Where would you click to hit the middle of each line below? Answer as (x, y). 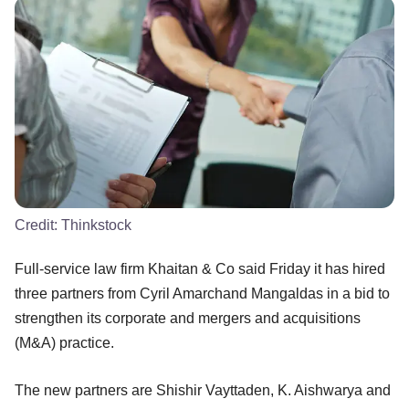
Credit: (38, 225)
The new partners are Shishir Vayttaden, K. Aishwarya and (203, 391)
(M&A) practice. (66, 343)
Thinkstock (96, 225)
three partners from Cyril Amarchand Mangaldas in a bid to (202, 294)
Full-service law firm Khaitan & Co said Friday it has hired (200, 269)
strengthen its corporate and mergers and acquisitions (188, 319)
